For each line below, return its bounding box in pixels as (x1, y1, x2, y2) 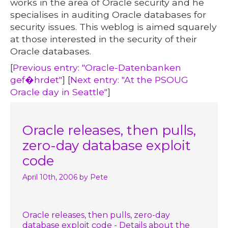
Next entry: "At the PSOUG (70, 74, 189, 85)
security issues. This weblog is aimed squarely (10, 21, 217, 32)
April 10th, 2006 (22, 172, 78, 182)
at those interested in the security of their (10, 33, 197, 44)
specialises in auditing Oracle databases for (10, 9, 207, 20)
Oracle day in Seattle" (10, 86, 108, 97)
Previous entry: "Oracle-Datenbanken (13, 62, 182, 73)
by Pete (79, 172, 108, 182)
